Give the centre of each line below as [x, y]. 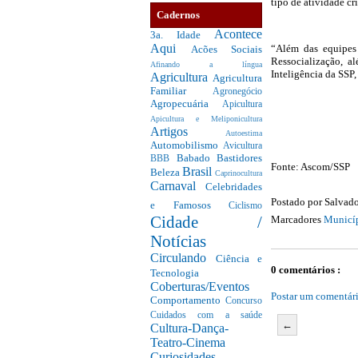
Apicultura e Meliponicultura [206, 118]
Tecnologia [175, 272]
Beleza [166, 172]
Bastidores [239, 157]
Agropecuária [186, 103]
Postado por [298, 202]
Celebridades [234, 186]
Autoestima [244, 133]
